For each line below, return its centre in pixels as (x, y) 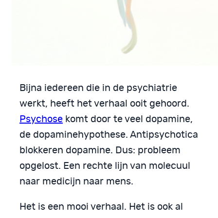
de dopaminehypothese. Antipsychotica (109, 135)
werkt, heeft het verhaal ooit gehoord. (104, 103)
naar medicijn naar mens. (76, 181)
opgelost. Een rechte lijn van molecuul (105, 166)
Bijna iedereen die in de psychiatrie (98, 88)
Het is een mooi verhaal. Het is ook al (101, 207)
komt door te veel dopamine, (128, 119)
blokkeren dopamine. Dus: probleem (100, 150)
